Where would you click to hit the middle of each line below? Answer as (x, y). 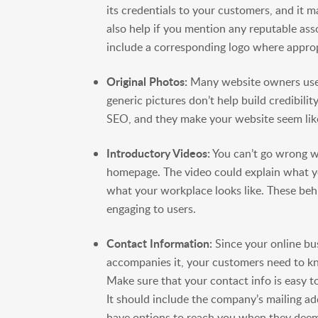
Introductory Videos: (159, 153)
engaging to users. (152, 208)
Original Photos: (147, 81)
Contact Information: (160, 243)
